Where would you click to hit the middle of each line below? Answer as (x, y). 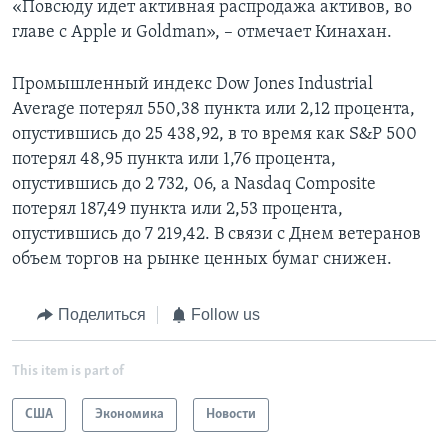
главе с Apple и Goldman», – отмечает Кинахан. (202, 33)
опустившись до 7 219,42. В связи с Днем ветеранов (216, 235)
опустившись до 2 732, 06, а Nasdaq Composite (194, 185)
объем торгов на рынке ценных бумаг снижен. (202, 260)
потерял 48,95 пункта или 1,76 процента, (174, 160)
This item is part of (68, 371)
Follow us (225, 315)
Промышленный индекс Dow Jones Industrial (192, 85)
